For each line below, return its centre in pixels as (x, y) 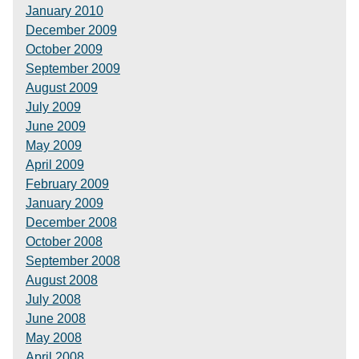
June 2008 (56, 319)
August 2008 (62, 280)
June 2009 (56, 126)
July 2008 (53, 299)
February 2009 (67, 184)
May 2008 (54, 338)
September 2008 (73, 261)
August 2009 (62, 88)
